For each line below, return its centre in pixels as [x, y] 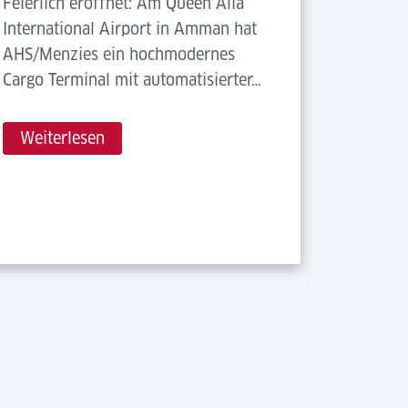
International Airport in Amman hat [130, 29]
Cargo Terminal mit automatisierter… [133, 80]
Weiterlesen [63, 138]
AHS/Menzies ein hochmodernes [119, 55]
